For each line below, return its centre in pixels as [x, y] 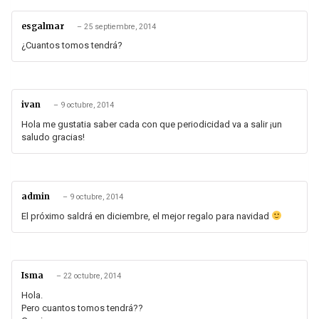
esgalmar [44, 26]
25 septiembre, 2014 [120, 26]
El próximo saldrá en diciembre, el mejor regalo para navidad [146, 216]
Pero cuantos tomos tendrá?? [82, 308]
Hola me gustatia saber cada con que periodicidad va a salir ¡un [152, 125]
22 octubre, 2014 [92, 276]
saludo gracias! [53, 137]
